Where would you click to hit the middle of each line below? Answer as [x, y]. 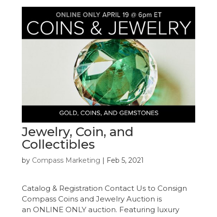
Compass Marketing [66, 161]
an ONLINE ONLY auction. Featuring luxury [100, 210]
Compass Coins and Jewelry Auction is [92, 199]
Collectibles [58, 145]
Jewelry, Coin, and [77, 132]
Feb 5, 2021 [125, 161]
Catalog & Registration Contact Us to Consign [104, 188]
